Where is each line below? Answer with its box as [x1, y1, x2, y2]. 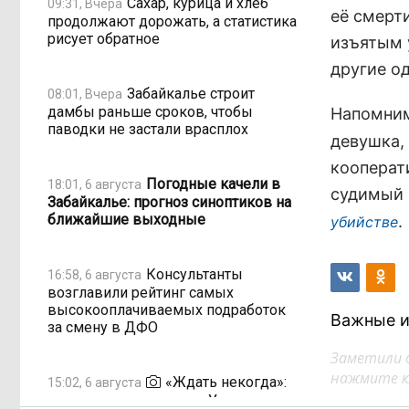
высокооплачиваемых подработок [47, 301, 286, 319]
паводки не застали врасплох [47, 121, 248, 138]
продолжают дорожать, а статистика [47, 13, 297, 30]
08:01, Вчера [47, 86, 122, 101]
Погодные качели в [146, 174, 280, 193]
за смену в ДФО [47, 319, 158, 336]
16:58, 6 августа [47, 267, 142, 282]
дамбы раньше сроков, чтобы [47, 103, 253, 121]
